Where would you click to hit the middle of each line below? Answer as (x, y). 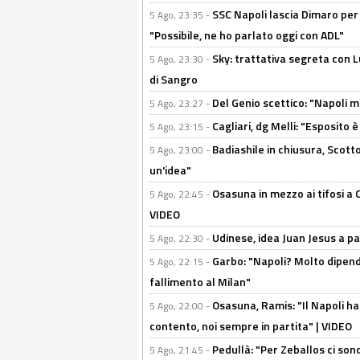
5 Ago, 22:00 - (181, 306)
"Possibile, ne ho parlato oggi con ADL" (247, 35)
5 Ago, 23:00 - (181, 150)
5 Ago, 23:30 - (181, 59)
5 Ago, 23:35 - (181, 15)
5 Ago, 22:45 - (181, 194)
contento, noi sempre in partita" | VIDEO (251, 326)
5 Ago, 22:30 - (181, 238)
